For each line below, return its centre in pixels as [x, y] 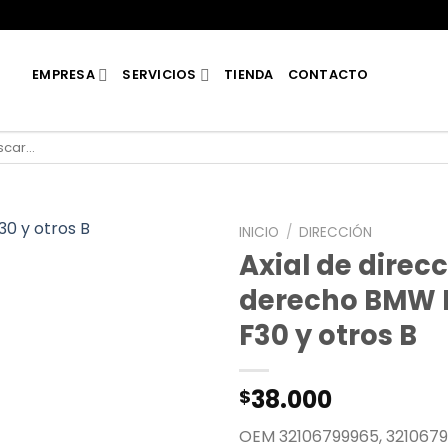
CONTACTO [328, 74]
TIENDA [249, 74]
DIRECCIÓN [336, 232]
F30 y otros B [328, 335]
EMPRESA [63, 74]
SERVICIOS [159, 74]
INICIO [259, 232]
